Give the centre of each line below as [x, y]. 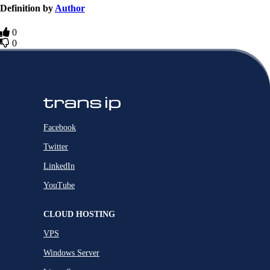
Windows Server [71, 253]
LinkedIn [59, 166]
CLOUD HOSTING [79, 215]
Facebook [60, 128]
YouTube [59, 186]
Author [70, 8]
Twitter [56, 147]
